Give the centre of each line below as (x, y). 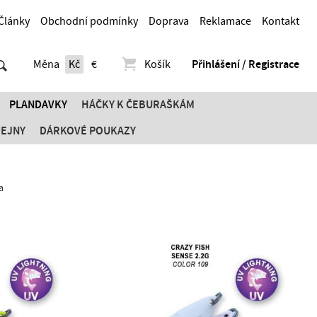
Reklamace (225, 21)
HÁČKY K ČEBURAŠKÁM (138, 105)
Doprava (169, 21)
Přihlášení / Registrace (246, 64)
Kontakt (281, 21)
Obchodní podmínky (89, 21)
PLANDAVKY (38, 105)
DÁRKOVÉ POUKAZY (88, 131)
